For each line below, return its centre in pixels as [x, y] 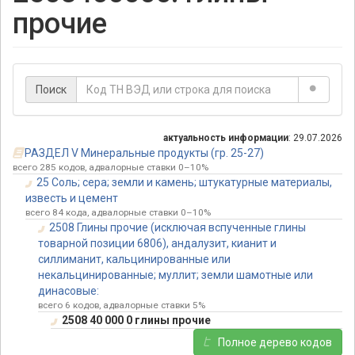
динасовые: [69, 291]
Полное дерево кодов [275, 343]
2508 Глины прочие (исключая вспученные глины [177, 228]
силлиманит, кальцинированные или [134, 260]
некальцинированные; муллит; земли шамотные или [176, 275]
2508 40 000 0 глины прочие [136, 321]
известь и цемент [72, 198]
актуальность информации [226, 138]
